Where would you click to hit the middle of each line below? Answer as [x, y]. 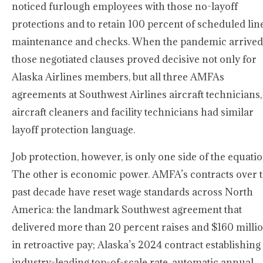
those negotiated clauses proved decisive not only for [134, 59]
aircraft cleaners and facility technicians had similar [133, 112]
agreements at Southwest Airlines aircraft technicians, [137, 95]
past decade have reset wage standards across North [132, 192]
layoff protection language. [73, 130]
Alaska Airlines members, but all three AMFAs [118, 77]
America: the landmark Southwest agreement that [127, 210]
